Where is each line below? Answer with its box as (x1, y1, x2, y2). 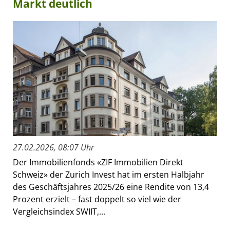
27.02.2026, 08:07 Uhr (13, 142, 94, 154)
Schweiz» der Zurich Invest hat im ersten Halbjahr (13, 169, 204, 181)
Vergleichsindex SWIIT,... (13, 206, 105, 218)
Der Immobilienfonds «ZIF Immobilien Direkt (13, 157, 183, 168)
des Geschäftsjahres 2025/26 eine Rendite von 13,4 (13, 181, 209, 193)
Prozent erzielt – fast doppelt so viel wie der (13, 194, 181, 205)
